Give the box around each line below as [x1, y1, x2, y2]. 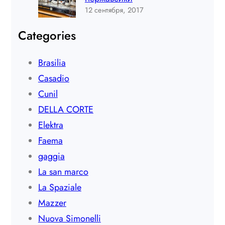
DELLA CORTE [38, 103, 93, 117]
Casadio [38, 72, 69, 85]
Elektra [38, 119, 63, 132]
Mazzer [38, 196, 66, 210]
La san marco [38, 165, 88, 179]
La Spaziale [38, 181, 81, 194]
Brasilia [38, 56, 66, 70]
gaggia [38, 150, 65, 163]
